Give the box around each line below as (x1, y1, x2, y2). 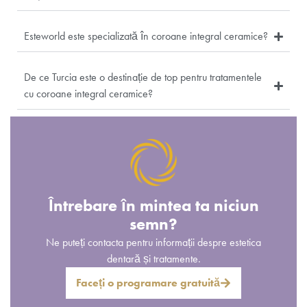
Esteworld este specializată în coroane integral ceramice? (24, 29, 268, 43)
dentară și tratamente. (106, 252, 201, 266)
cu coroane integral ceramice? (24, 87, 153, 101)
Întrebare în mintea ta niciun (48, 195, 259, 216)
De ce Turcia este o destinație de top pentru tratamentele (24, 71, 262, 84)
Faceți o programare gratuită (76, 276, 220, 290)
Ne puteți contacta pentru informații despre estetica (46, 236, 261, 249)
